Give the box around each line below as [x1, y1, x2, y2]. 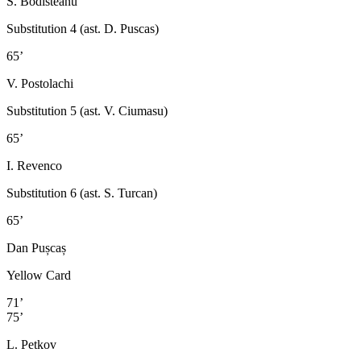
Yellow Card [6, 268, 71, 282]
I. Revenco [6, 158, 62, 172]
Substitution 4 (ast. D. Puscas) [6, 21, 159, 35]
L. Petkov [6, 337, 56, 351]
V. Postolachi [6, 76, 73, 90]
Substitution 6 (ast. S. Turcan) [6, 185, 157, 200]
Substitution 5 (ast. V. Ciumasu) [6, 103, 168, 118]
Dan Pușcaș [6, 240, 66, 255]
